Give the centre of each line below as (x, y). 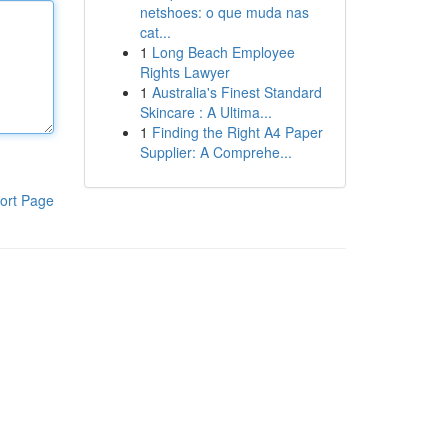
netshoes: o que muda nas (224, 12)
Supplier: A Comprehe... (215, 152)
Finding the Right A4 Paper (237, 132)
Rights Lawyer (184, 72)
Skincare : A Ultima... (205, 112)
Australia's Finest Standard (236, 92)
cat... (155, 32)
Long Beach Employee (223, 52)
